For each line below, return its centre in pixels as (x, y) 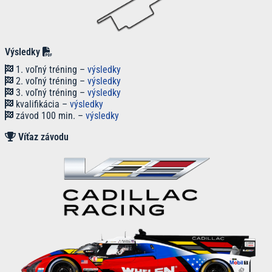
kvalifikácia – (42, 104)
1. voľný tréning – (50, 70)
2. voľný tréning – (50, 81)
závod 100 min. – (49, 116)
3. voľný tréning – (50, 93)
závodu (55, 137)
